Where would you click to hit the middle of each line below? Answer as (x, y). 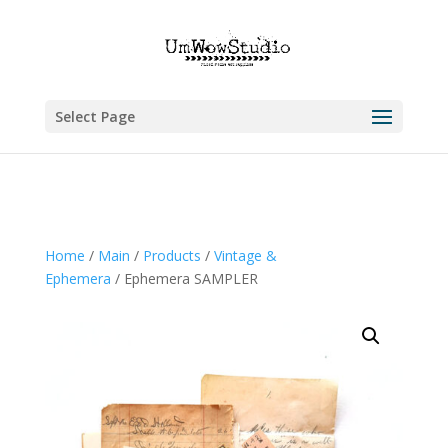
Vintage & (245, 255)
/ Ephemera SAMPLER (184, 278)
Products (171, 255)
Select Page (94, 116)
